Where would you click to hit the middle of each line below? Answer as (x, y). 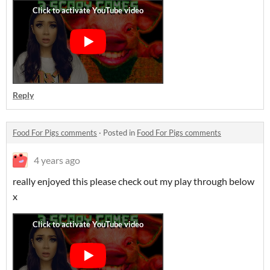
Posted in (120, 133)
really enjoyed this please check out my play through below (133, 181)
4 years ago (57, 160)
